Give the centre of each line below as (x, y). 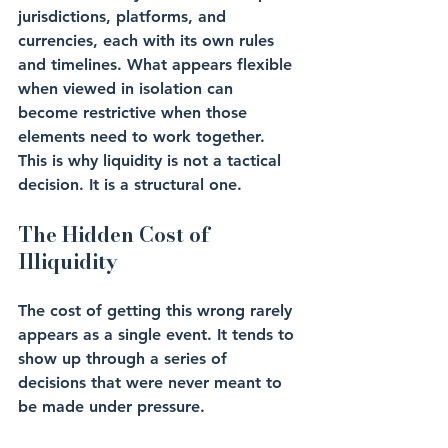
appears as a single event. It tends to (158, 334)
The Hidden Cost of (116, 234)
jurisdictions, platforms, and (124, 16)
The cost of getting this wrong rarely (157, 310)
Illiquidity (68, 261)
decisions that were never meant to (152, 382)
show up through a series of (125, 358)
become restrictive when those (135, 112)
